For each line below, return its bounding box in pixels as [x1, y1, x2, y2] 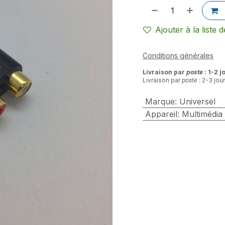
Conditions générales [143, 51, 213, 60]
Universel [179, 96, 215, 106]
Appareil [145, 109, 177, 119]
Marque [145, 96, 175, 106]
